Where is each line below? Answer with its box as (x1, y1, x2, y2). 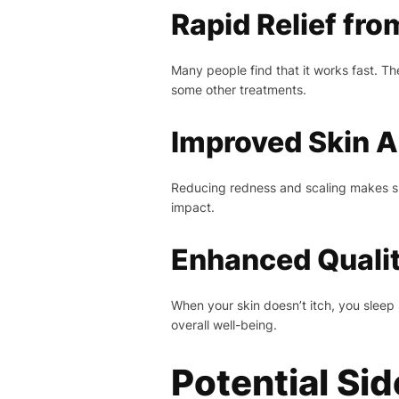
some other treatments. (171, 82, 306, 98)
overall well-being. (171, 317, 277, 333)
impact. (171, 199, 215, 216)
